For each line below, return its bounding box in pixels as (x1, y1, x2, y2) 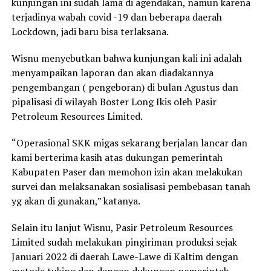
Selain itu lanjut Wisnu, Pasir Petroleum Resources (11, 220, 233, 234)
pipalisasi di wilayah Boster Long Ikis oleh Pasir (11, 94, 217, 108)
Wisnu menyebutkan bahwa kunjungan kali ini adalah (11, 51, 242, 65)
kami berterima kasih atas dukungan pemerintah (11, 150, 223, 164)
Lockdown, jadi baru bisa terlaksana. (11, 24, 169, 38)
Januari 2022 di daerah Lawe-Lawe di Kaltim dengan (11, 249, 238, 263)
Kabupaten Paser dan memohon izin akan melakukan (11, 165, 243, 178)
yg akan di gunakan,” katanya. (11, 194, 140, 207)
